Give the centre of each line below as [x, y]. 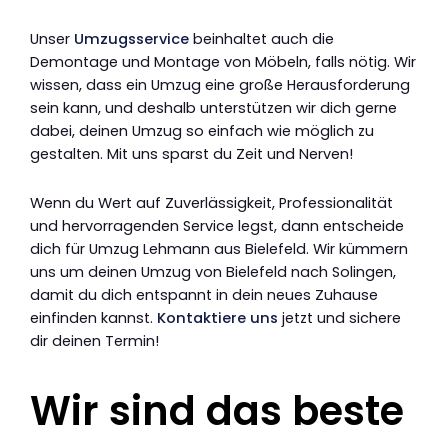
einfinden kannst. [93, 317]
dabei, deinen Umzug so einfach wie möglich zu [202, 131]
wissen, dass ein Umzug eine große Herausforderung [220, 85]
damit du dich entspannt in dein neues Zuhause [204, 294]
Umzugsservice [131, 39]
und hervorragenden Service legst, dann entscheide [217, 225]
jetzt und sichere [339, 317]
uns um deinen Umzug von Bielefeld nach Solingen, [213, 271]
